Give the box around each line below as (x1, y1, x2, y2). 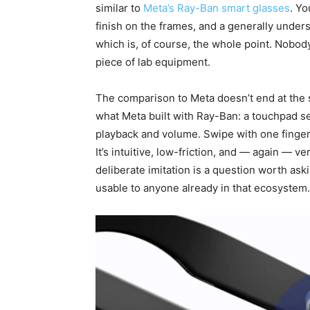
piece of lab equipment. (95, 55, 210, 69)
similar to (95, 1, 143, 15)
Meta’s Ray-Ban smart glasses (143, 1, 290, 15)
